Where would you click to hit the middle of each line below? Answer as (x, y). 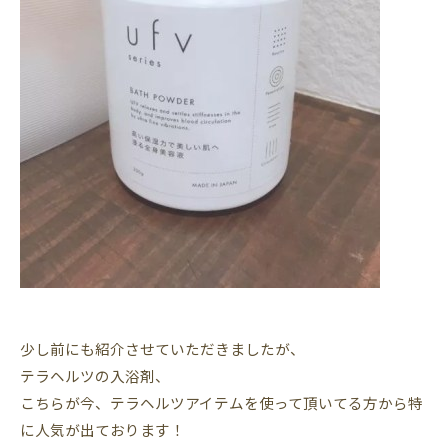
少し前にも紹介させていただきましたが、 (162, 348)
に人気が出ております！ (102, 429)
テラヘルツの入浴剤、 (95, 375)
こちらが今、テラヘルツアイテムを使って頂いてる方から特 (221, 402)
